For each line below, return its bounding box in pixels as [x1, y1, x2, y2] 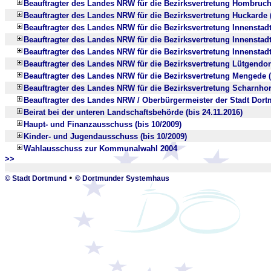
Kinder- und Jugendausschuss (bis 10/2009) [24, 132, 187, 141]
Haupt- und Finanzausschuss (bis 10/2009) [24, 120, 181, 129]
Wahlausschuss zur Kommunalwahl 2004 [24, 144, 177, 153]
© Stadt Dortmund [5, 174, 67, 183]
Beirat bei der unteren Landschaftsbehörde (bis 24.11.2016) [24, 108, 243, 117]
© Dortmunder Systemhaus [75, 174, 169, 183]
